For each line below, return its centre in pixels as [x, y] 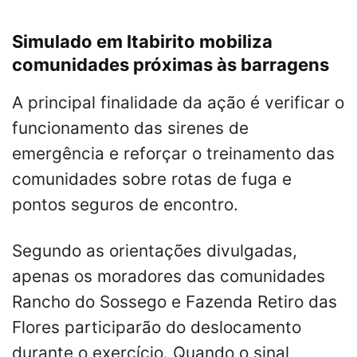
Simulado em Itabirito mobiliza [142, 41]
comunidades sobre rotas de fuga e [152, 178]
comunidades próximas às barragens [171, 64]
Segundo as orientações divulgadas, [155, 250]
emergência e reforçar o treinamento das [173, 153]
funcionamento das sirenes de [130, 127]
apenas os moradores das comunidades [169, 276]
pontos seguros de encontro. [125, 204]
